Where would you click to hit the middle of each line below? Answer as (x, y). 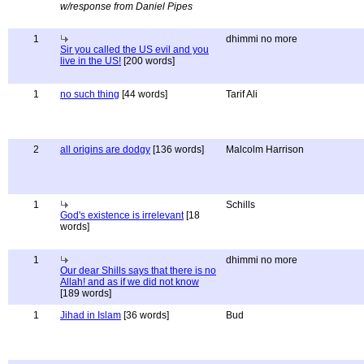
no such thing (90, 94)
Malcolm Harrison (265, 149)
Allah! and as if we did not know (130, 282)
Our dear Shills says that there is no (138, 271)
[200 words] (148, 61)
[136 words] (177, 149)
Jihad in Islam (91, 315)
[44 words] (143, 94)
